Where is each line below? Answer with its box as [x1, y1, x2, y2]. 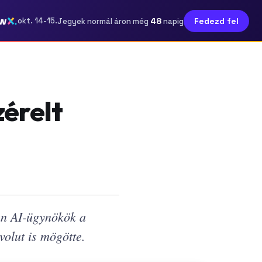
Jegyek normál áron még [57, 16, 150, 26]
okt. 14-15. [18, 16, 57, 26]
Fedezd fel [194, 16, 239, 26]
